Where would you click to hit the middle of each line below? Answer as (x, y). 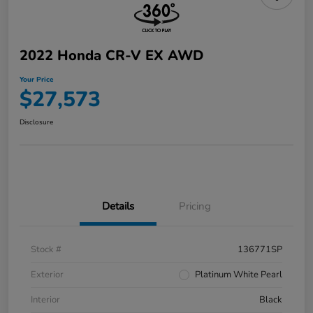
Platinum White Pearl (239, 275)
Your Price (36, 80)
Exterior (47, 275)
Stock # (46, 250)
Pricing (195, 206)
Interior (45, 300)
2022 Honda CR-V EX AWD (111, 56)
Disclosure (36, 123)
